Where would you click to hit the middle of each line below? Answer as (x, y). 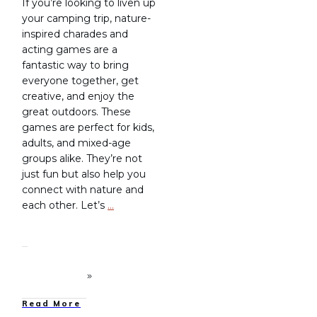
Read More (51, 303)
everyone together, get (80, 80)
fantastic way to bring (75, 65)
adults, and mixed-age (76, 143)
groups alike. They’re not (82, 158)
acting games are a (70, 49)
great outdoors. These (76, 111)
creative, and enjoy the (78, 96)
